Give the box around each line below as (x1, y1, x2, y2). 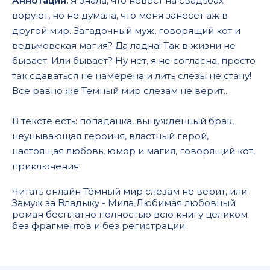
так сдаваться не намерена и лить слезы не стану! (12, 69, 251, 81)
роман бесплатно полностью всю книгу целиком (12, 208, 248, 220)
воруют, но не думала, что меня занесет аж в (12, 9, 228, 21)
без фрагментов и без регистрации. (12, 219, 189, 231)
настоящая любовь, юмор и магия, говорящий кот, (12, 145, 255, 157)
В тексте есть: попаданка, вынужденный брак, (12, 115, 234, 127)
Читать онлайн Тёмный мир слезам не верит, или (12, 185, 247, 197)
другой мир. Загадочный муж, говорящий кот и (12, 24, 240, 36)
